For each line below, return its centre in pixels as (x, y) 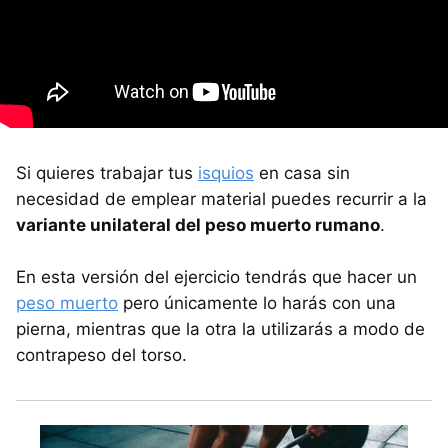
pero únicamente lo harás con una (257, 302)
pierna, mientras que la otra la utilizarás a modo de (220, 328)
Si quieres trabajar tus (107, 172)
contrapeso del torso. (101, 354)
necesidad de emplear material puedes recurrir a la (221, 198)
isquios (226, 172)
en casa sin (302, 172)
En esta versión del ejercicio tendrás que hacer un (216, 276)
